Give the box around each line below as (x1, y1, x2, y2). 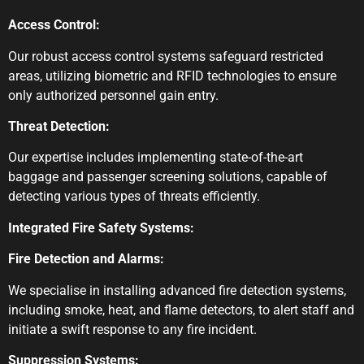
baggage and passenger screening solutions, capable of (8, 169, 327, 185)
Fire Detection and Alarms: (8, 251, 164, 267)
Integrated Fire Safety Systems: (8, 219, 194, 236)
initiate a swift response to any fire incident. (8, 321, 257, 337)
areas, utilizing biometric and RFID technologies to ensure (8, 67, 336, 84)
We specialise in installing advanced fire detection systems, (8, 282, 346, 298)
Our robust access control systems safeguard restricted (8, 48, 323, 64)
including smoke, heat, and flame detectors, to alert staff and (8, 301, 354, 318)
